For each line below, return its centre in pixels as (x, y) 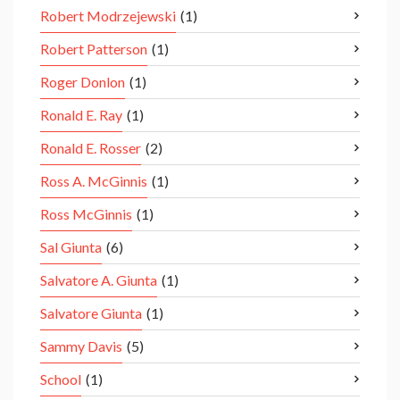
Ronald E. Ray (81, 115)
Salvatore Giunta (91, 313)
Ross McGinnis (86, 214)
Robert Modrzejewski (108, 16)
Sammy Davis (81, 346)
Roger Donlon (83, 82)
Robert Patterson (94, 49)
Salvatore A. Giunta (99, 280)
